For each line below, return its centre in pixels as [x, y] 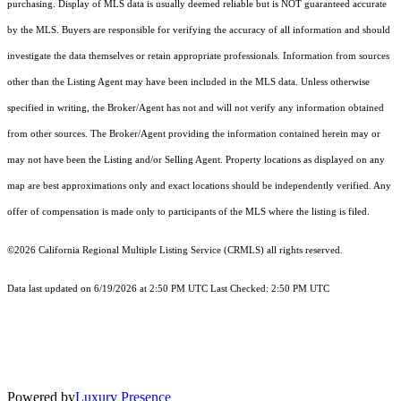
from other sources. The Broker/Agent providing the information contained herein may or [194, 134]
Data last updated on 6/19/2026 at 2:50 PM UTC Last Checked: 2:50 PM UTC [168, 289]
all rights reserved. [303, 251]
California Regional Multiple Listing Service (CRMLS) [151, 251]
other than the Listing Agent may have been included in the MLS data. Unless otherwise [188, 82]
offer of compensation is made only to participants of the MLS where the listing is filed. [188, 212]
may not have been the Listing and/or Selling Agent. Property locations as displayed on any [196, 160]
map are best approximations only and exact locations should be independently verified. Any [199, 186]
